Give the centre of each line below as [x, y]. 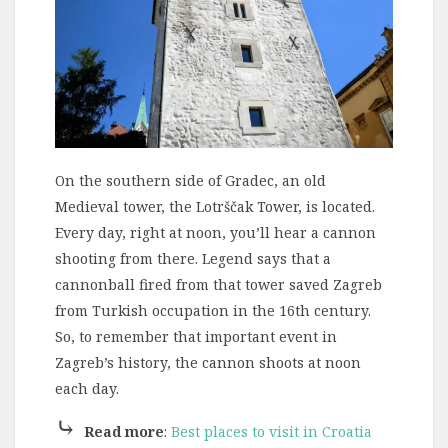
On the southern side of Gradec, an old [190, 180]
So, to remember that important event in [196, 336]
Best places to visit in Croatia [271, 431]
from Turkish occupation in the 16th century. [213, 310]
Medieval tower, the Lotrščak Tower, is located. [215, 206]
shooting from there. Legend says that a [193, 258]
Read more [124, 431]
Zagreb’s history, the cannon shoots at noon [208, 362]
